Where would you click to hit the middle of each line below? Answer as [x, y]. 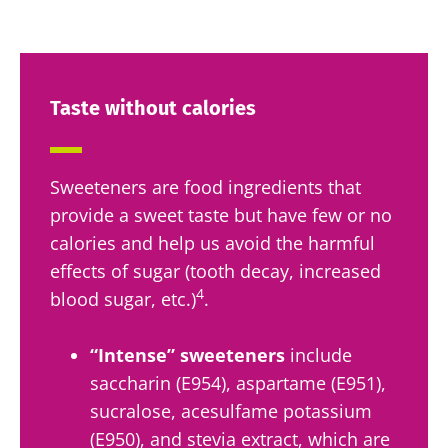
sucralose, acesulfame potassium [231, 410]
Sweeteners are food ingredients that [205, 186]
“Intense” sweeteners [187, 354]
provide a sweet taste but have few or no [221, 214]
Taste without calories [153, 107]
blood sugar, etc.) [123, 298]
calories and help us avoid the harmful [212, 242]
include [318, 354]
